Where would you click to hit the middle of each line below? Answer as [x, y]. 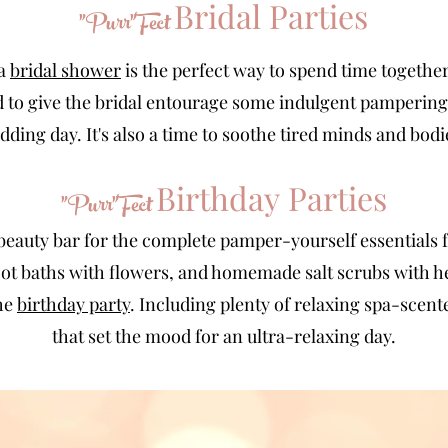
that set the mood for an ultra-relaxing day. [223, 336]
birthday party [73, 304]
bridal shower [65, 70]
